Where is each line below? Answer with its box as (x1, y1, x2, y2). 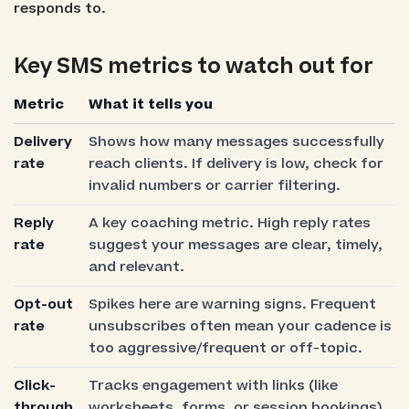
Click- (13, 375, 56, 395)
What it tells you (88, 94, 213, 114)
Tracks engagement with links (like (88, 375, 338, 395)
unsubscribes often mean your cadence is (88, 316, 392, 336)
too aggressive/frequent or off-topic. (88, 338, 362, 358)
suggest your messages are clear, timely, (88, 235, 383, 255)
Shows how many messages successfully (88, 131, 384, 152)
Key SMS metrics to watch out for (13, 51, 373, 81)
